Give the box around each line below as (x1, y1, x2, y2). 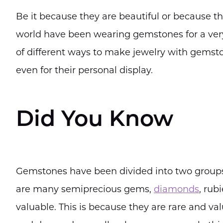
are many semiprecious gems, (16, 184, 154, 195)
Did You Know (16, 110, 173, 131)
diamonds (154, 184, 199, 195)
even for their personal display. (16, 65, 153, 76)
